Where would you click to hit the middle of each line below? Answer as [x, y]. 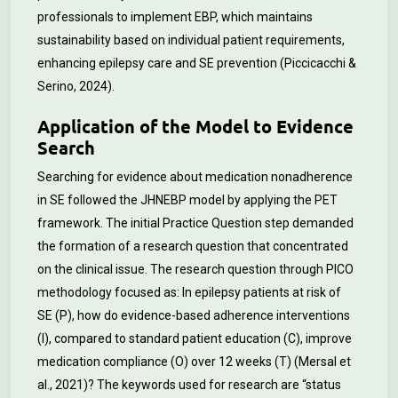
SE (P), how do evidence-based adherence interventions [194, 315]
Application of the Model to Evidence [195, 126]
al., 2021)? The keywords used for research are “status [189, 385]
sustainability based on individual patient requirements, [191, 40]
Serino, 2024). [76, 86]
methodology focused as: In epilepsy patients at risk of [191, 292]
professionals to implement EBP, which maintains [175, 17]
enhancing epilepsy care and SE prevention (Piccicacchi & [197, 63]
